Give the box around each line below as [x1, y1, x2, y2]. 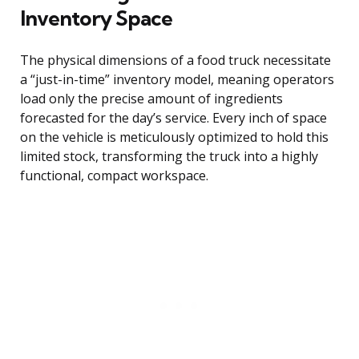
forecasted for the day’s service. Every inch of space [20, 109, 327, 127]
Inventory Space [20, 5, 172, 32]
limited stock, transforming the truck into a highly [20, 147, 318, 166]
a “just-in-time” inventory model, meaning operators [20, 71, 334, 89]
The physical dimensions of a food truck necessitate [20, 51, 331, 70]
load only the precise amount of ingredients [20, 90, 283, 108]
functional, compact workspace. [20, 167, 208, 185]
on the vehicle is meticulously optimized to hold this [20, 128, 329, 147]
